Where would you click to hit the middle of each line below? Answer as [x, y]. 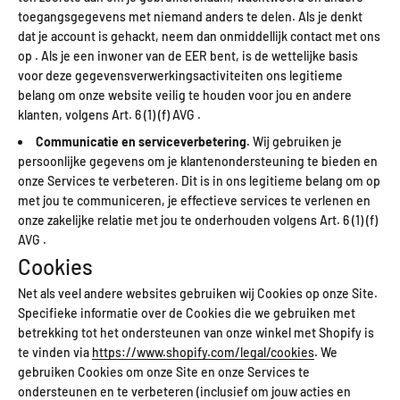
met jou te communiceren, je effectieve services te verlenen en [194, 201]
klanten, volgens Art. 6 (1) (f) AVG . [109, 114]
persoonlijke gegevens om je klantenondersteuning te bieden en [198, 162]
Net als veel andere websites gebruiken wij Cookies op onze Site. [198, 294]
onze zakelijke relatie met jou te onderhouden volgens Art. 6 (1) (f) [198, 221]
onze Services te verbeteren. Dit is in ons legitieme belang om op [199, 181]
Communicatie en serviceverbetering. [143, 142]
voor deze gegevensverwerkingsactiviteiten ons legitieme [180, 75]
